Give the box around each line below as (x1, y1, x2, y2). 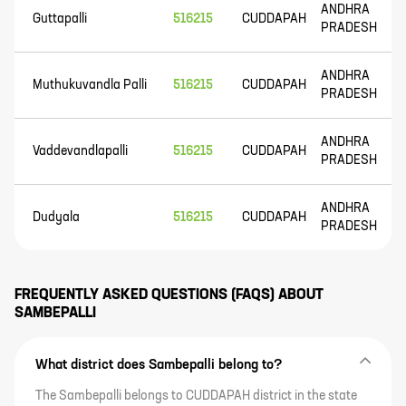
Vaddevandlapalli (33, 145, 128, 158)
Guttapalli (33, 13, 87, 25)
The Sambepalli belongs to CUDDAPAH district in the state (35, 390, 357, 402)
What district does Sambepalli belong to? (35, 358, 283, 372)
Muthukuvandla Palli (33, 79, 147, 92)
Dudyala (33, 211, 80, 224)
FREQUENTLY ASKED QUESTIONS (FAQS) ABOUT (14, 288, 324, 303)
